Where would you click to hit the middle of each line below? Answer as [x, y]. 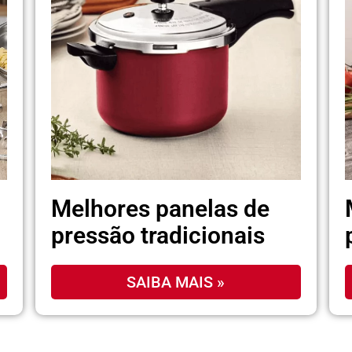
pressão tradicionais [158, 236]
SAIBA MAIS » [176, 282]
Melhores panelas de [161, 209]
